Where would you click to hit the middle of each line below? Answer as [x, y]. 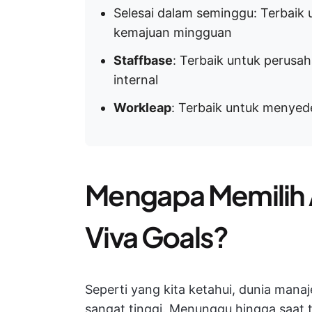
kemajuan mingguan [173, 32]
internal [136, 80]
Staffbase [143, 60]
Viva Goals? [157, 236]
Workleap [142, 108]
